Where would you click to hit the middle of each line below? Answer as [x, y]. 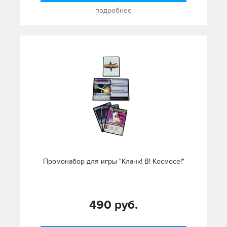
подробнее [113, 11]
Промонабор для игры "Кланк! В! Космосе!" [113, 162]
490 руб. [113, 205]
